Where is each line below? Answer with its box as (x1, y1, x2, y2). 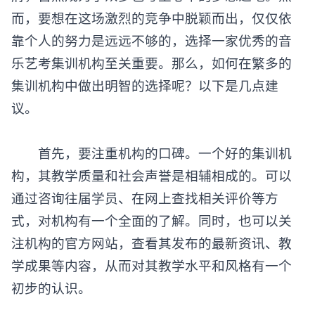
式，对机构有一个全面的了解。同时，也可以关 (11, 221, 292, 239)
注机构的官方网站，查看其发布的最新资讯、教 (11, 244, 292, 262)
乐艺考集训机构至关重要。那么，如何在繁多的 (11, 64, 292, 82)
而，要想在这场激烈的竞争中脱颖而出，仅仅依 (11, 19, 292, 37)
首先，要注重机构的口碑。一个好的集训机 (11, 154, 292, 172)
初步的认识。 (11, 289, 91, 307)
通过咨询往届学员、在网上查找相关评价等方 (11, 199, 278, 217)
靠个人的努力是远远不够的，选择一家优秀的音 (11, 41, 292, 59)
